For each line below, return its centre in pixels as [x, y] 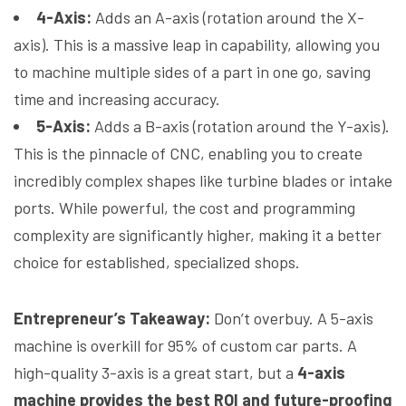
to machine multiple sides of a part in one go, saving [192, 72]
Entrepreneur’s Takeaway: [112, 319]
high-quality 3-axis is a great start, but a [155, 373]
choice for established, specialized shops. [157, 262]
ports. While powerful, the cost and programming [184, 208]
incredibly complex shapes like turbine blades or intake [203, 181]
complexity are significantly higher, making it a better [198, 235]
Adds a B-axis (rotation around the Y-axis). [240, 126]
